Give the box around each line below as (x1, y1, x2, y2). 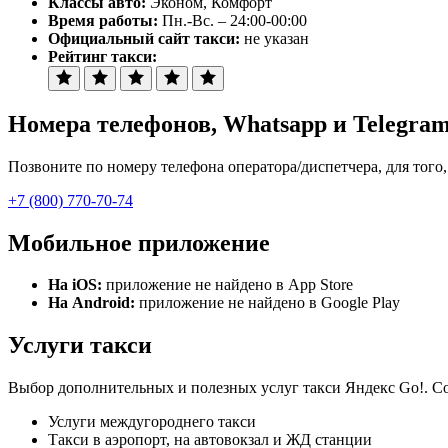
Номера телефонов (8, 110, 211, 137)
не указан (244, 29, 309, 47)
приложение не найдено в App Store (106, 276, 353, 294)
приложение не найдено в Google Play (139, 294, 400, 312)
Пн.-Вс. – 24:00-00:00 (162, 11, 307, 29)
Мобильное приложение (8, 229, 270, 256)
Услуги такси (8, 332, 152, 359)
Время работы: (48, 11, 162, 29)
